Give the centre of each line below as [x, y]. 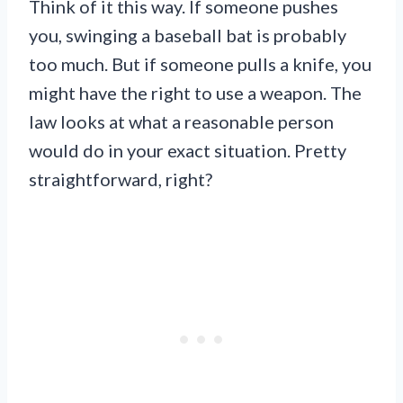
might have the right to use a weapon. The [195, 92]
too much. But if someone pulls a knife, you [200, 63]
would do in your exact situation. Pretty [188, 150]
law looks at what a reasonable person [181, 121]
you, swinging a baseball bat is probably [188, 35]
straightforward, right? [121, 179]
